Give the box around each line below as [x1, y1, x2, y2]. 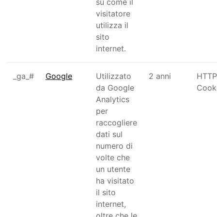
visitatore [96, 9, 130, 18]
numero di [96, 141, 133, 151]
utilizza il [96, 20, 128, 30]
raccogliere [96, 118, 137, 127]
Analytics [96, 94, 129, 104]
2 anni [149, 71, 171, 81]
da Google [96, 83, 134, 93]
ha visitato [96, 176, 134, 186]
